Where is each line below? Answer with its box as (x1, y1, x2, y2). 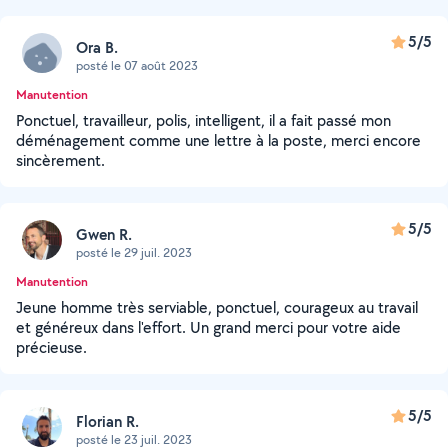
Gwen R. (76, 223, 132, 245)
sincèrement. (16, 150, 105, 171)
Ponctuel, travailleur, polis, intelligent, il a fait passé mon (16, 110, 391, 131)
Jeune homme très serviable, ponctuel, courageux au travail (16, 297, 418, 318)
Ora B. (76, 36, 118, 58)
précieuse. (16, 337, 87, 358)
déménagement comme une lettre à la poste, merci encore (16, 130, 421, 151)
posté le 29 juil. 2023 (76, 243, 192, 261)
